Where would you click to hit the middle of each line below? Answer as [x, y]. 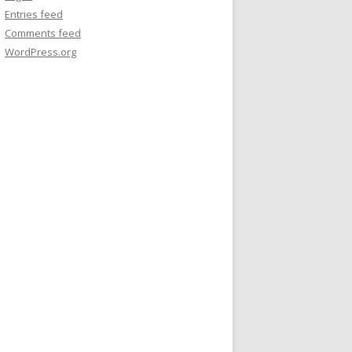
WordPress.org [40, 52]
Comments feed [43, 33]
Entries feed [34, 14]
